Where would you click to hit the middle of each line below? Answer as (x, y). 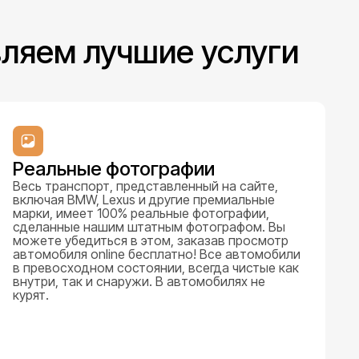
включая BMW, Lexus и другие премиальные (144, 199)
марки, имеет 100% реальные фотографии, (141, 213)
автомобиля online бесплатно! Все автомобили (157, 254)
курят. (31, 294)
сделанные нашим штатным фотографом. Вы (149, 226)
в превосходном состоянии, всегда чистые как (156, 267)
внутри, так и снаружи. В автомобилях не (139, 281)
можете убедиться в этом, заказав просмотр (151, 240)
